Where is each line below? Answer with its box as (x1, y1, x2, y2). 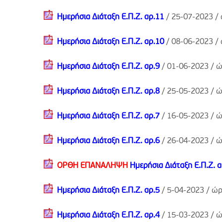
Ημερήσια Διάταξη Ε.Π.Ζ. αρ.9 (57, 63, 160, 71)
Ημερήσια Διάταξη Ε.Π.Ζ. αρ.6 (57, 137, 160, 145)
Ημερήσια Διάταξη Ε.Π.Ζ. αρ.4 (57, 212, 160, 220)
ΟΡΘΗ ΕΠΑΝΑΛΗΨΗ (57, 162, 130, 170)
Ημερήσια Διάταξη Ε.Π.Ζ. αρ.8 (57, 88, 160, 96)
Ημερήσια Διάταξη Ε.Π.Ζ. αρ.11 (57, 13, 164, 21)
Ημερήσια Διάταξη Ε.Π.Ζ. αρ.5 (57, 187, 160, 195)
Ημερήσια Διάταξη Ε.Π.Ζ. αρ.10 (57, 38, 164, 46)
